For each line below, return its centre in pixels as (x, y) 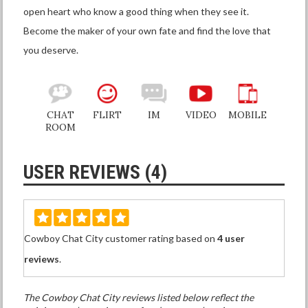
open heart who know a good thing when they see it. (136, 12)
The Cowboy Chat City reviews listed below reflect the (139, 298)
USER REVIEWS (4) (96, 173)
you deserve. (51, 50)
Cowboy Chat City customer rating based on (121, 239)
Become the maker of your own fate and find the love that (147, 31)
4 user (231, 239)
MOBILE (248, 115)
